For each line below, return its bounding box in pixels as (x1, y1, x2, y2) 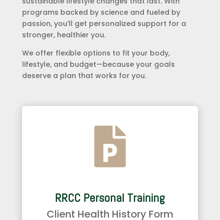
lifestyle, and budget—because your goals (22, 59, 175, 69)
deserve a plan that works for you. (22, 70, 146, 81)
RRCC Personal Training (55, 190, 165, 205)
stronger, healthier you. (22, 29, 106, 40)
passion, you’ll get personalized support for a (22, 18, 186, 28)
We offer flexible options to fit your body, (22, 48, 170, 58)
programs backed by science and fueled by (22, 7, 180, 17)
